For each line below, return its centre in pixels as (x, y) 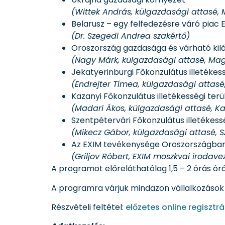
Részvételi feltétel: (88, 207)
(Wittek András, (103, 12)
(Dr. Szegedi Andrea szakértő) (131, 36)
